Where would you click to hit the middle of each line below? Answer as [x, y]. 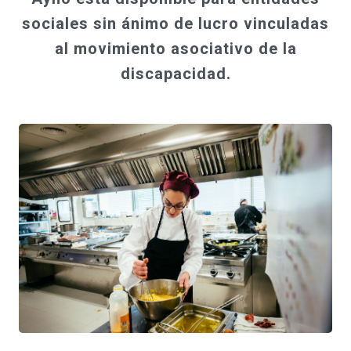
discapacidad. [175, 74]
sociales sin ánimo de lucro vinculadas [175, 24]
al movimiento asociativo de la [175, 49]
